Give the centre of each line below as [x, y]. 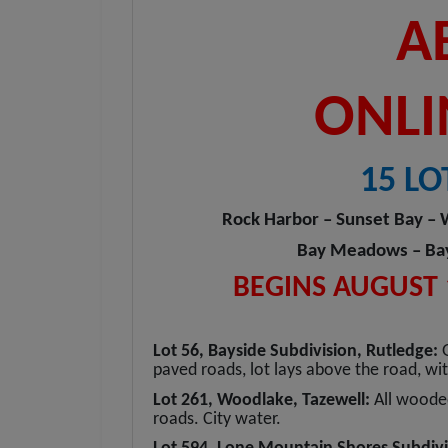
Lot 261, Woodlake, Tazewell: [263, 400]
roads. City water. [217, 419]
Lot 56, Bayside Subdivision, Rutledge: [297, 351]
